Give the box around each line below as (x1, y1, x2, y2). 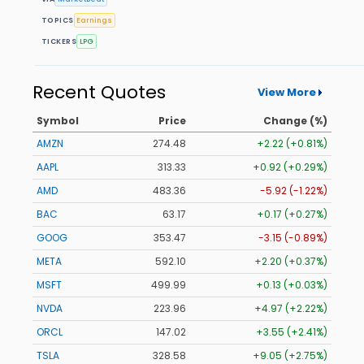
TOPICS (41, 15, 74, 25)
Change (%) (263, 114, 327, 128)
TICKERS (41, 36, 77, 46)
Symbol (37, 114, 79, 128)
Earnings (76, 15, 113, 25)
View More (257, 84, 316, 100)
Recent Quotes (32, 80, 166, 106)
